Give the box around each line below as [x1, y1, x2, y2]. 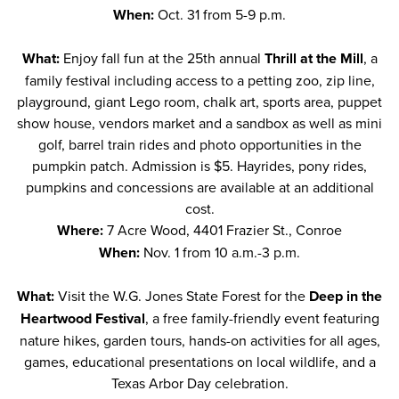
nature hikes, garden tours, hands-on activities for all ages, [19, 330, 380, 350]
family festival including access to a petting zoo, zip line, [24, 70, 375, 90]
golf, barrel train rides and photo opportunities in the [37, 134, 362, 154]
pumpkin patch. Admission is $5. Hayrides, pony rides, [32, 156, 367, 175]
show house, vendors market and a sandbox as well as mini [17, 113, 382, 133]
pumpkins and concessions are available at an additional [25, 177, 374, 197]
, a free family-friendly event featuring [144, 308, 379, 328]
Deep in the [309, 286, 382, 306]
